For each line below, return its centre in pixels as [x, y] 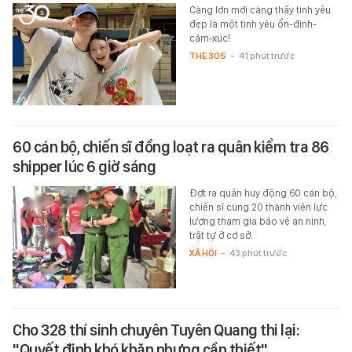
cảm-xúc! [209, 38]
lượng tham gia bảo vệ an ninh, [258, 222]
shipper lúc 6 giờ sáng [84, 167]
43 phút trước [258, 253]
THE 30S [207, 56]
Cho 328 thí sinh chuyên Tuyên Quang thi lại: [156, 330]
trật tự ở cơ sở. [221, 236]
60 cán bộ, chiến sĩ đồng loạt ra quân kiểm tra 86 [171, 147]
